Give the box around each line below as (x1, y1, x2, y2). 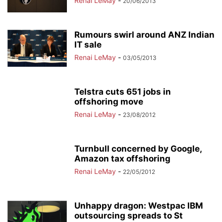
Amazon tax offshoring (74, 154, 170, 164)
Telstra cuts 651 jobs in (74, 87, 171, 97)
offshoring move (74, 97, 143, 107)
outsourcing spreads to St (74, 211, 183, 221)
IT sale (74, 40, 102, 50)
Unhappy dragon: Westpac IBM (74, 201, 203, 211)
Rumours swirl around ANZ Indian (74, 30, 215, 40)
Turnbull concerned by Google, (74, 144, 202, 154)
